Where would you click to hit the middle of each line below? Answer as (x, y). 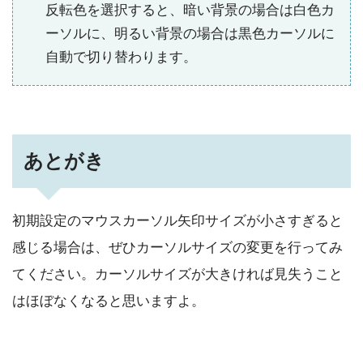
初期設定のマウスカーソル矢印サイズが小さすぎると (177, 221)
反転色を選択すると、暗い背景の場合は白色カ (190, 10)
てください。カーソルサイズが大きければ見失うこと (177, 275)
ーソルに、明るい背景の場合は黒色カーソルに (190, 33)
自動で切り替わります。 (121, 57)
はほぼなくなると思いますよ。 (109, 301)
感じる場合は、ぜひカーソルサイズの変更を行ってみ (177, 248)
